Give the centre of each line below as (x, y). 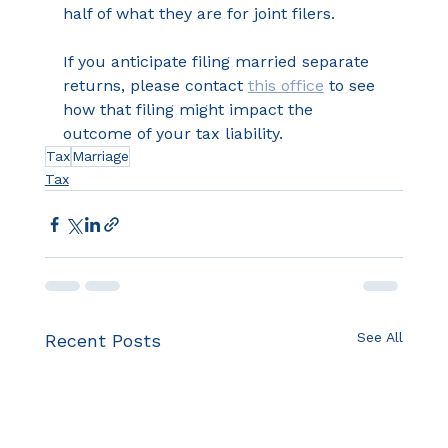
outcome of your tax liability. (172, 133)
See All (380, 337)
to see (351, 85)
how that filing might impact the (190, 109)
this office (285, 85)
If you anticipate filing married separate (218, 61)
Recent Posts (102, 340)
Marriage (100, 156)
